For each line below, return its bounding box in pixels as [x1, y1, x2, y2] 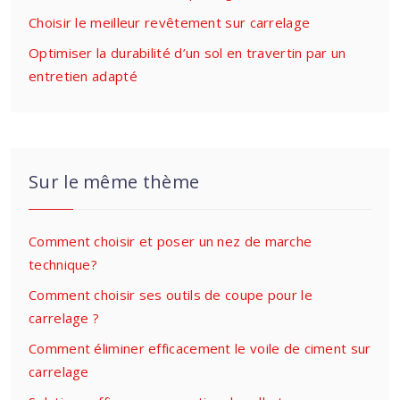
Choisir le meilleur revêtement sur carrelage [29, 13, 311, 31]
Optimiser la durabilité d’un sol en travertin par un [29, 44, 346, 62]
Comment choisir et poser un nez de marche [29, 232, 312, 250]
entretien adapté [29, 67, 137, 85]
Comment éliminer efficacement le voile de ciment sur [29, 339, 371, 357]
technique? [29, 255, 97, 273]
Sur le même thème [29, 170, 200, 194]
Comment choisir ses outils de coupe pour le [29, 286, 312, 304]
